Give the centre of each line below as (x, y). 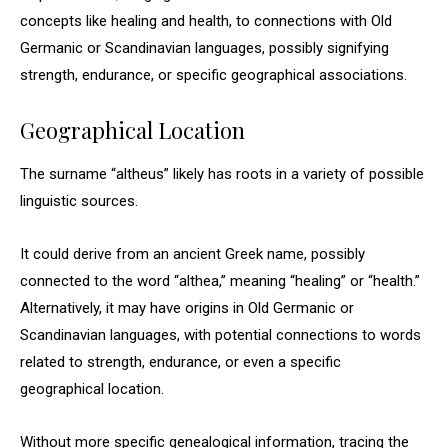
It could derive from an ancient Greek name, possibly (192, 254)
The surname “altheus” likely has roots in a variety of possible (222, 174)
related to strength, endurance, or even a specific (180, 362)
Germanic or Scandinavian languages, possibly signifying (204, 48)
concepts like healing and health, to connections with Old (206, 21)
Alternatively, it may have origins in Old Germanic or (187, 308)
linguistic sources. (79, 201)
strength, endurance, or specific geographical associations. (213, 75)
